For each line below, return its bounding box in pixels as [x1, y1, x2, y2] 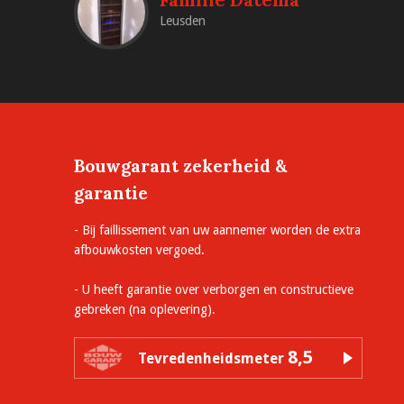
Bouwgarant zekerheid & [74, 154, 288, 177]
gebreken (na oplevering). [74, 301, 216, 317]
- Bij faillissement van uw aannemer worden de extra [74, 222, 361, 237]
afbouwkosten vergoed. [74, 242, 205, 257]
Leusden [160, 13, 206, 28]
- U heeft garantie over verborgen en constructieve [74, 281, 353, 297]
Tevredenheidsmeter [138, 349, 288, 367]
